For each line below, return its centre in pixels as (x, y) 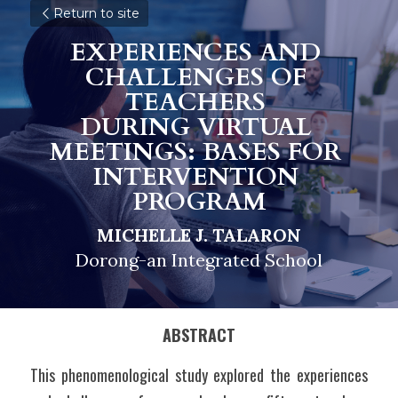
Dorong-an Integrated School (199, 260)
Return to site (96, 13)
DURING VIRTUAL (195, 127)
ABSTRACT (199, 335)
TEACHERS (199, 102)
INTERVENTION (195, 177)
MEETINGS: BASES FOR (199, 152)
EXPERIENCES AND (195, 52)
